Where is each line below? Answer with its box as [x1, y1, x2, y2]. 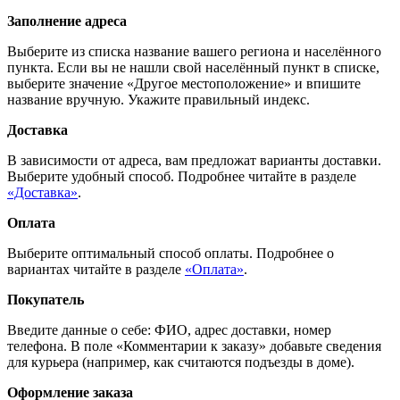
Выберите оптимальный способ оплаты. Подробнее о [7, 246, 334, 262]
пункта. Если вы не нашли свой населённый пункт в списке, [7, 60, 379, 76]
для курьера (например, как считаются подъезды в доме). [7, 354, 354, 371]
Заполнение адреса [7, 13, 127, 29]
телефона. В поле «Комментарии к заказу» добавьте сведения [7, 338, 381, 354]
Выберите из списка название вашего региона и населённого [7, 44, 381, 60]
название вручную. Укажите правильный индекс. [7, 92, 310, 108]
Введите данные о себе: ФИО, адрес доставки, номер [7, 322, 331, 338]
